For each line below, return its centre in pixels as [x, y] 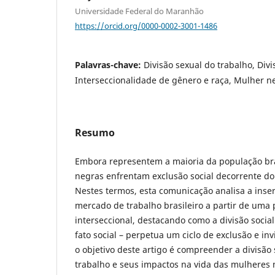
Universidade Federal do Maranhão [139, 11]
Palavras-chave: [109, 65]
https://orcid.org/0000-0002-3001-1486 [146, 25]
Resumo [95, 133]
